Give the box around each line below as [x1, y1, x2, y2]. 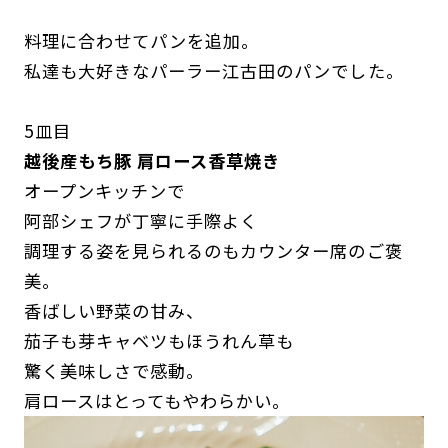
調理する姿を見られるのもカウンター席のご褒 [23, 238, 403, 264]
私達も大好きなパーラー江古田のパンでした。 [23, 58, 404, 84]
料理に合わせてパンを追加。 [23, 28, 260, 54]
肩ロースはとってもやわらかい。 [23, 388, 291, 414]
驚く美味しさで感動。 [23, 358, 205, 384]
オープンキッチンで [23, 178, 186, 204]
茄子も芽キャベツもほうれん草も [23, 328, 295, 354]
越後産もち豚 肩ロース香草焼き [23, 148, 281, 174]
